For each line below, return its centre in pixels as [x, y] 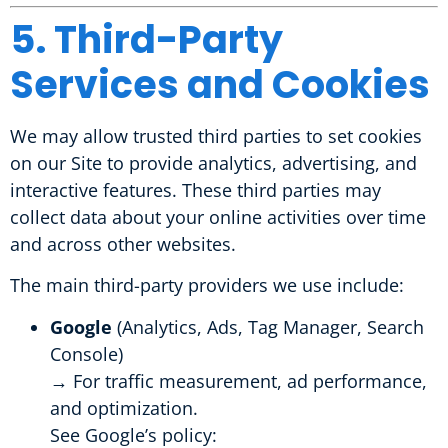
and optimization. [124, 407]
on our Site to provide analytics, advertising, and [213, 162]
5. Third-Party [146, 39]
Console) [86, 353]
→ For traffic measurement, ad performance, [238, 380]
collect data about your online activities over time [218, 216]
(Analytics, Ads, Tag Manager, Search [268, 326]
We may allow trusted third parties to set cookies [216, 135]
